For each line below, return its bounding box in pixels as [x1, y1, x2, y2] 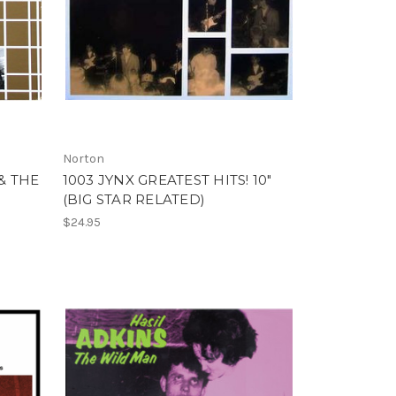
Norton [62, 150, 104, 166]
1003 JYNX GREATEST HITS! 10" [62, 171, 272, 188]
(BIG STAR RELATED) [62, 190, 206, 208]
